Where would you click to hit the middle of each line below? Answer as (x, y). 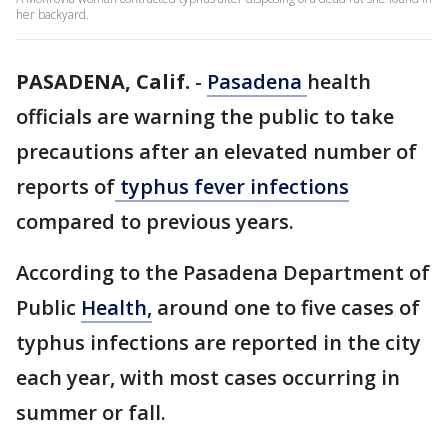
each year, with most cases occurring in (208, 377)
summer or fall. (93, 412)
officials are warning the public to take (205, 116)
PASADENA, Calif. (103, 81)
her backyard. (52, 14)
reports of (65, 186)
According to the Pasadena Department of (223, 272)
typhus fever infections (232, 186)
